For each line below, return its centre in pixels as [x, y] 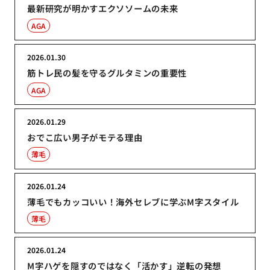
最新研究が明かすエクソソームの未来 [103, 8]
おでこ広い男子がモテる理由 [85, 137]
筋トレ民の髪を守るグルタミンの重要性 [107, 73]
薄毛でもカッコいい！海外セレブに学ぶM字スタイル [133, 201]
